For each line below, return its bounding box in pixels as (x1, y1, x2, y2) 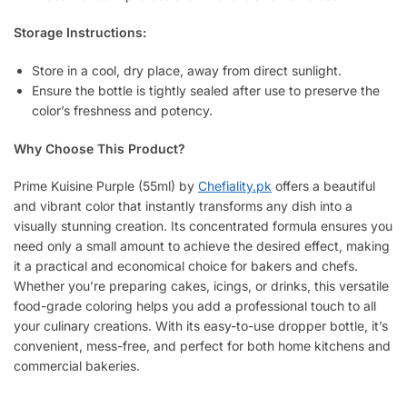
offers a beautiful (272, 178, 375, 194)
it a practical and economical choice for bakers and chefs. (14, 258, 358, 273)
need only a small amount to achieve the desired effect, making (14, 238, 390, 253)
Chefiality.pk (198, 178, 272, 194)
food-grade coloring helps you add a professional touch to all (14, 298, 376, 313)
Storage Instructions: (14, 25, 146, 41)
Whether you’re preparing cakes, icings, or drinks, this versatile (14, 278, 389, 293)
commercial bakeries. (14, 358, 140, 373)
